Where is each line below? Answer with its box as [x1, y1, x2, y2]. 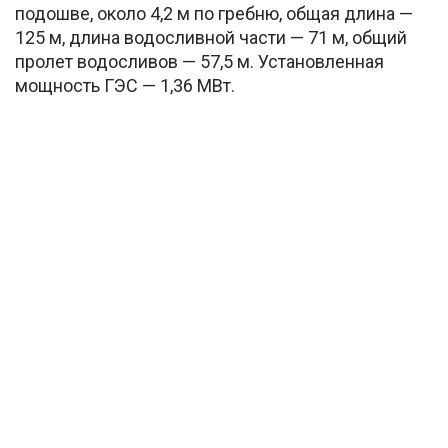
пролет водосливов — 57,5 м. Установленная [15, 50, 384, 72]
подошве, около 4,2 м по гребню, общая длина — [15, 2, 413, 24]
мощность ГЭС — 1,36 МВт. [15, 74, 235, 96]
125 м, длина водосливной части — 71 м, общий [15, 26, 407, 48]
